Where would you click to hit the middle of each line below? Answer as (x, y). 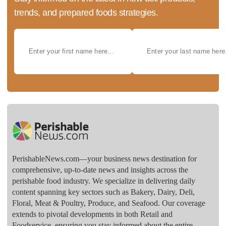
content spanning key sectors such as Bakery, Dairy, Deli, (103, 192)
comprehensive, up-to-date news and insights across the (100, 169)
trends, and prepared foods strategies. (86, 12)
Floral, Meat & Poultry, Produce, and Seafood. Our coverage (109, 203)
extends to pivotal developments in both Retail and (92, 214)
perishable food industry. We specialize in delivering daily (104, 181)
